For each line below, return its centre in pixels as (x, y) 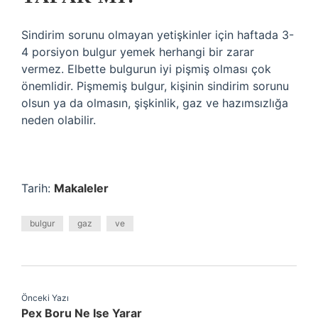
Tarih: (38, 188)
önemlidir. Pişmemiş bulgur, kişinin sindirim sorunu (155, 86)
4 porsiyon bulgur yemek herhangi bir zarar (138, 52)
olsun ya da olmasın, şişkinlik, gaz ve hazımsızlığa (155, 103)
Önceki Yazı (45, 298)
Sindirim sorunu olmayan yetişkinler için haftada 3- (158, 35)
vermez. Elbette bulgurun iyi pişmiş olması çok (146, 69)
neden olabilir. (59, 120)
